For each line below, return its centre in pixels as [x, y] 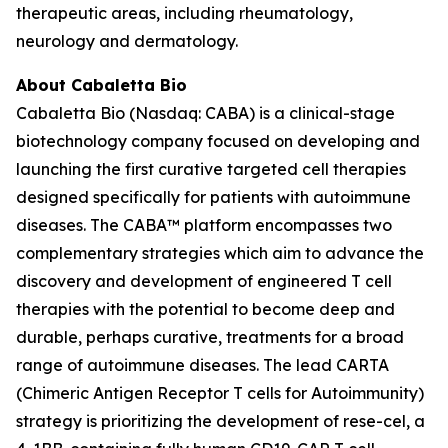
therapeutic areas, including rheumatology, [184, 13]
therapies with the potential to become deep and [205, 309]
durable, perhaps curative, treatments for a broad [210, 337]
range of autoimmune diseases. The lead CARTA [202, 365]
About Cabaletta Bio [101, 85]
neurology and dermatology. [127, 41]
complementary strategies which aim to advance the [220, 253]
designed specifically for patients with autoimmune [213, 197]
